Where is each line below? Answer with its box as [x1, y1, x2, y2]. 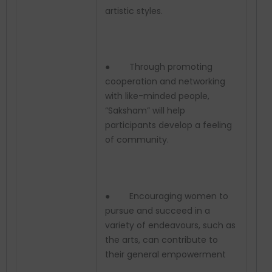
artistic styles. [105, 4, 163, 17]
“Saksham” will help [105, 104, 185, 117]
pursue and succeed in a [105, 205, 210, 217]
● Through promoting [105, 61, 212, 73]
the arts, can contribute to [105, 234, 218, 246]
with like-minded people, [105, 90, 209, 103]
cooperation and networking [105, 75, 225, 88]
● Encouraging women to [105, 190, 228, 203]
